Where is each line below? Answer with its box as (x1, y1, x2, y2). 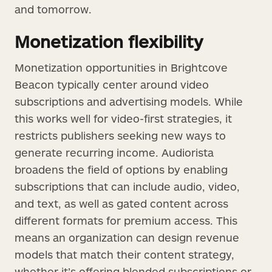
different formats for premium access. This (15, 213, 237, 227)
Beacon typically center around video (15, 77, 209, 91)
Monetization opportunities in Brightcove (15, 60, 228, 74)
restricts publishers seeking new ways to (15, 128, 226, 142)
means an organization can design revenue (15, 230, 239, 244)
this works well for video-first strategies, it (15, 111, 232, 125)
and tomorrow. (15, 2, 92, 16)
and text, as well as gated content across (15, 196, 228, 210)
